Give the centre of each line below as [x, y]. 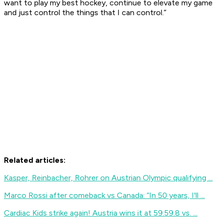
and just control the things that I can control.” [85, 13]
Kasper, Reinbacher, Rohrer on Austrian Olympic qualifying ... [108, 178]
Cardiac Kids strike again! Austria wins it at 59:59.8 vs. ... [101, 213]
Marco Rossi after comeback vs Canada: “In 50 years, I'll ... [104, 196]
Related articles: [35, 160]
